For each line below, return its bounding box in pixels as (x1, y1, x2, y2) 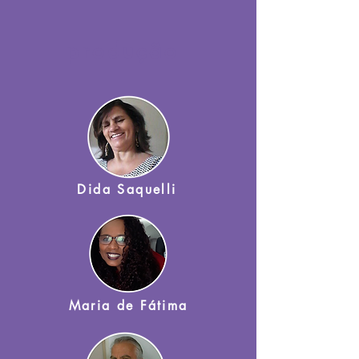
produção (67, 38, 179, 65)
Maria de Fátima (68, 297, 188, 314)
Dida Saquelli (77, 181, 177, 198)
